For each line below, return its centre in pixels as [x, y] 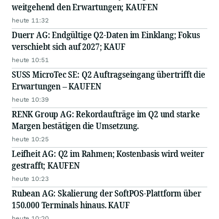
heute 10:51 [30, 60]
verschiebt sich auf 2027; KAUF [69, 47]
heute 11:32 [30, 21]
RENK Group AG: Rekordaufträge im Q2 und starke [106, 114]
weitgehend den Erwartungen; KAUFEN [85, 7]
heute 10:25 [30, 139]
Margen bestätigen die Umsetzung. [76, 126]
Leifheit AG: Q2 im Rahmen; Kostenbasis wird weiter [108, 154]
